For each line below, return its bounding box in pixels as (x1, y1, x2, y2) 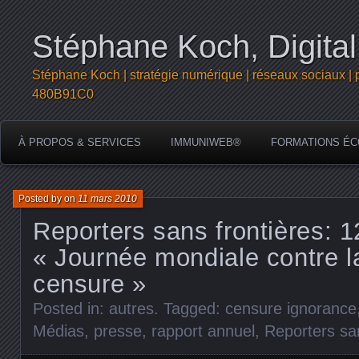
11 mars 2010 (78, 193, 137, 204)
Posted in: (33, 300, 109, 317)
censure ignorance (225, 300, 357, 317)
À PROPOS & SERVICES (18, 136, 141, 148)
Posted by (18, 193, 64, 204)
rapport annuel (151, 322, 255, 340)
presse (94, 322, 142, 340)
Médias (33, 322, 84, 340)
